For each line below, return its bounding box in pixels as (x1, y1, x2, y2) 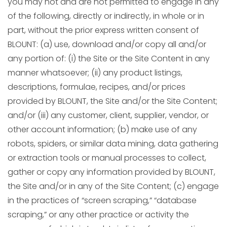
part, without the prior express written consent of (8, 24, 199, 36)
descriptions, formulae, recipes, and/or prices (8, 81, 185, 93)
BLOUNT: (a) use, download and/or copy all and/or (8, 39, 206, 50)
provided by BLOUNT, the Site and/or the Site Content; (8, 95, 217, 107)
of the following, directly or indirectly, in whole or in (8, 10, 204, 22)
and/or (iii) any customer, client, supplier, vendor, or (8, 109, 209, 121)
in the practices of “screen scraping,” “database (8, 195, 197, 206)
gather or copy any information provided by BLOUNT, (8, 166, 215, 178)
